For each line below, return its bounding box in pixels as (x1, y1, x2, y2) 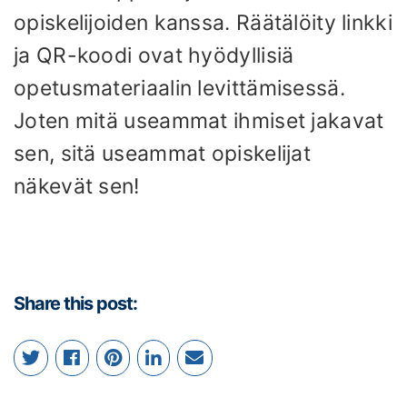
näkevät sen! (14, 173, 140, 199)
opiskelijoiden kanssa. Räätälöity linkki (14, 9, 392, 35)
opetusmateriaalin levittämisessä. (14, 74, 345, 101)
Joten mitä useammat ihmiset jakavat (14, 107, 384, 134)
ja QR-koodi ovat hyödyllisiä (14, 42, 294, 68)
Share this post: (14, 293, 137, 315)
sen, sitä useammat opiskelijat (14, 140, 311, 166)
